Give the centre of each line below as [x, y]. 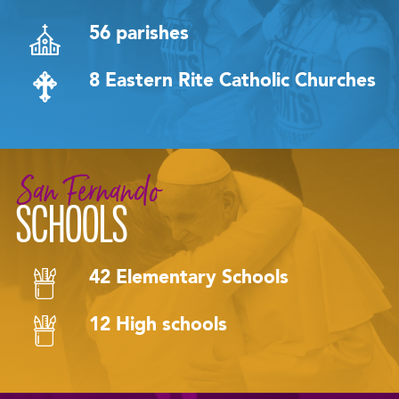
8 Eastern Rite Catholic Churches [233, 81]
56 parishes [139, 35]
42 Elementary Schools [189, 279]
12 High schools [159, 325]
